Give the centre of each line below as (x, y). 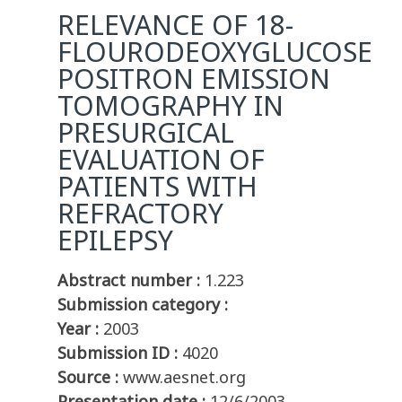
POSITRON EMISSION (194, 79)
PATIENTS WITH (157, 187)
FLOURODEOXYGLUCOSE (215, 52)
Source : (88, 377)
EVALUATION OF (161, 160)
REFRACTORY (140, 214)
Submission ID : (118, 353)
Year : (78, 329)
